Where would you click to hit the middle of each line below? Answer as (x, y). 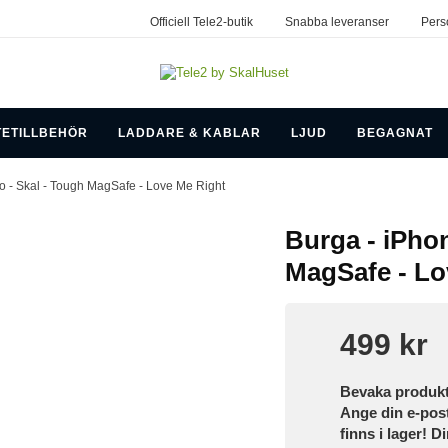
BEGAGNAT (394, 132)
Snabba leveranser (336, 22)
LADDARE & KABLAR (189, 132)
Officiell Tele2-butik (201, 22)
